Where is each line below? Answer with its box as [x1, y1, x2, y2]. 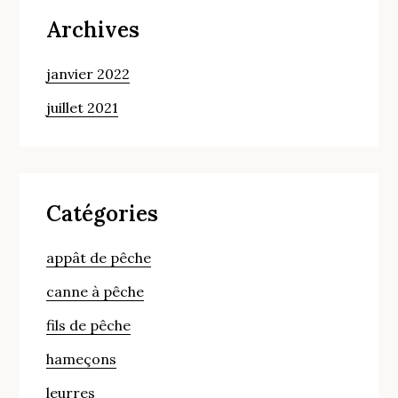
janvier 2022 [46, 64, 131, 83]
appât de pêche [46, 248, 152, 267]
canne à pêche [46, 282, 145, 300]
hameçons [46, 349, 117, 368]
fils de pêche [46, 315, 131, 334]
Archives [46, 15, 140, 44]
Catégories [46, 199, 159, 227]
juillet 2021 [46, 98, 119, 116]
